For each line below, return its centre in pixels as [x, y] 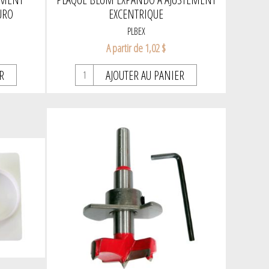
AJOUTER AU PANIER [145, 76]
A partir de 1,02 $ [136, 48]
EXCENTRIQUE [136, 14]
